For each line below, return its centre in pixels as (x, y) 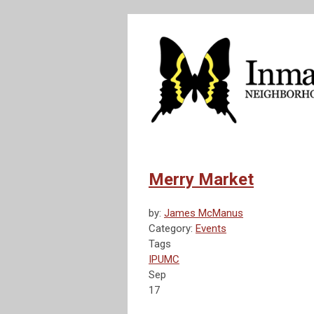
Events (211, 229)
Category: (172, 229)
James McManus (204, 213)
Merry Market (201, 180)
